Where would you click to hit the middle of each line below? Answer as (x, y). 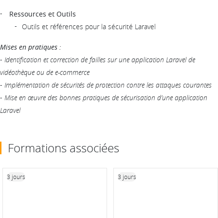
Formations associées (64, 148)
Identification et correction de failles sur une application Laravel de (100, 59)
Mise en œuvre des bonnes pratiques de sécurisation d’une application (106, 97)
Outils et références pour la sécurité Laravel (89, 26)
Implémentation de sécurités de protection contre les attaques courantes (108, 85)
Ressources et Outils (43, 14)
